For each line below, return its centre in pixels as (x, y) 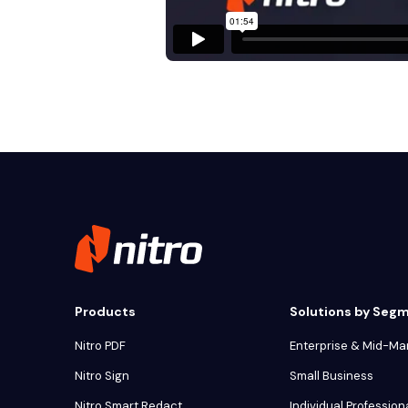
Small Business (331, 376)
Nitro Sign (102, 376)
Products (105, 312)
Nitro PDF (100, 346)
